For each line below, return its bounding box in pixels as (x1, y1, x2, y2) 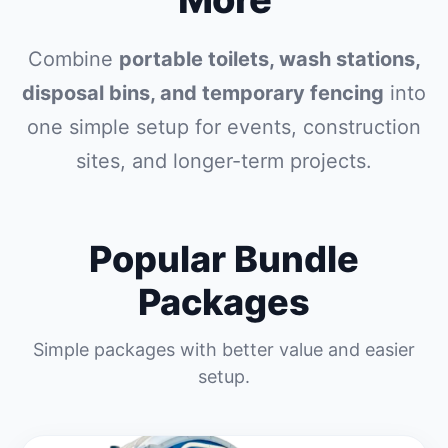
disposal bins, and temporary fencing (22, 81, 384, 105)
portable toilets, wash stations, (118, 47, 421, 71)
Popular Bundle (89, 237, 359, 281)
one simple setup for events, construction (27, 115, 421, 139)
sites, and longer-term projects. (76, 149, 372, 173)
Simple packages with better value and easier (33, 339, 415, 360)
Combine (27, 47, 119, 71)
